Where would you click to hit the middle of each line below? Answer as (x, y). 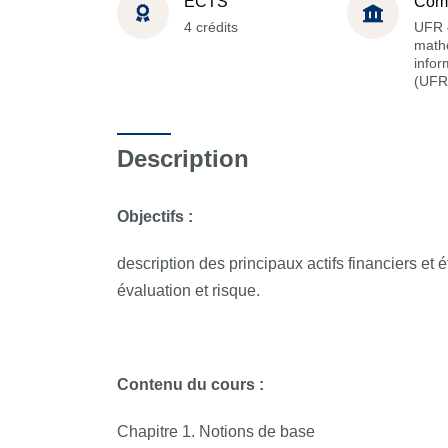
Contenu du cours (186, 384)
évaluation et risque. (188, 290)
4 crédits (211, 26)
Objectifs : (159, 216)
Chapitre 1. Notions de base (216, 431)
